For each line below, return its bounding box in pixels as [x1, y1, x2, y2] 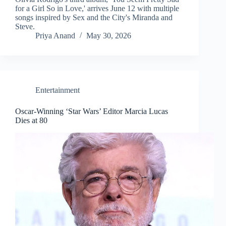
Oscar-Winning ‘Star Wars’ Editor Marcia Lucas [15, 107, 168, 116]
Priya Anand [35, 31, 75, 40]
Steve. [15, 22, 35, 31]
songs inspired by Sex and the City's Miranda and [15, 13, 173, 22]
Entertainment [35, 86, 80, 95]
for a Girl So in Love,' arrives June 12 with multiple [15, 4, 179, 13]
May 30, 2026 [86, 31, 131, 40]
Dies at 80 [15, 116, 47, 125]
